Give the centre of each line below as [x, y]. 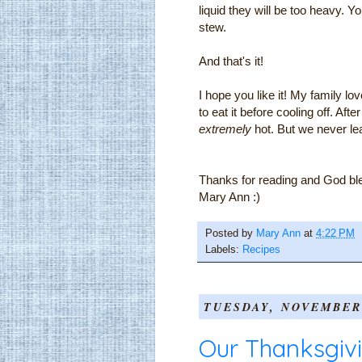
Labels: [224, 249]
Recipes [261, 249]
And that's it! [231, 61]
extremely [225, 128]
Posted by [231, 233]
